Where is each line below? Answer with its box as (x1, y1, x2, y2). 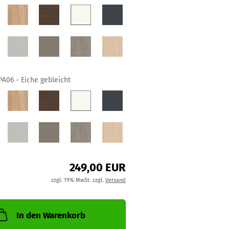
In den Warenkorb (16, 210, 85, 221)
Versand (105, 177, 126, 184)
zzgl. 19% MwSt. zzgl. (51, 177, 105, 184)
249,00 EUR (69, 161, 126, 174)
